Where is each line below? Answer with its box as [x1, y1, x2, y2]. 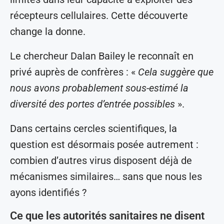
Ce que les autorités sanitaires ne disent [10, 209, 204, 222]
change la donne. [10, 25, 85, 38]
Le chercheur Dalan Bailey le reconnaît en [10, 50, 193, 62]
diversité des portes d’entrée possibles [10, 98, 175, 110]
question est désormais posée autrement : [10, 138, 198, 151]
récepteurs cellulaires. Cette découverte [10, 9, 188, 22]
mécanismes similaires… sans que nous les [10, 170, 202, 183]
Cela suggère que [138, 66, 213, 78]
